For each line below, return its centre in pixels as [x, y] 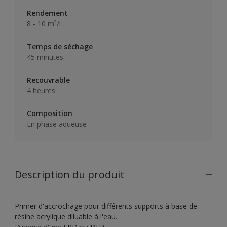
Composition [50, 113]
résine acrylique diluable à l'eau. [66, 216]
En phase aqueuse [57, 124]
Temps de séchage [60, 46]
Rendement [47, 13]
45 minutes [45, 57]
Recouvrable [48, 80]
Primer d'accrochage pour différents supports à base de [106, 206]
